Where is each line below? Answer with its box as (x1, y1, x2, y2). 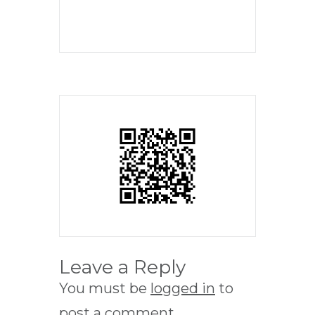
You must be (59, 280, 150, 297)
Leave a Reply (59, 256, 186, 279)
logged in (150, 280, 215, 297)
